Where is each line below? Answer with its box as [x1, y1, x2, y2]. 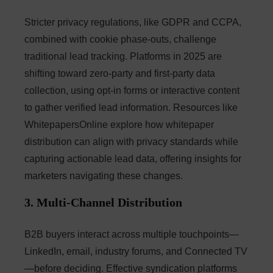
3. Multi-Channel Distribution [24, 196, 182, 210]
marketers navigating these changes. [24, 171, 183, 182]
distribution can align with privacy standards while [24, 136, 238, 147]
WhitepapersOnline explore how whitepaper [24, 119, 214, 130]
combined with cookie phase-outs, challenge [24, 34, 216, 45]
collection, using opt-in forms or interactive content [24, 85, 239, 96]
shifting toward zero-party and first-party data [24, 68, 215, 79]
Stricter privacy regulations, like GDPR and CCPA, [24, 17, 241, 28]
